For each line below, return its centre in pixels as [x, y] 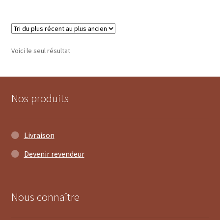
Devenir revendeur [54, 154]
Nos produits [40, 98]
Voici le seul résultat [41, 50]
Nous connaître [45, 197]
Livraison [39, 135]
